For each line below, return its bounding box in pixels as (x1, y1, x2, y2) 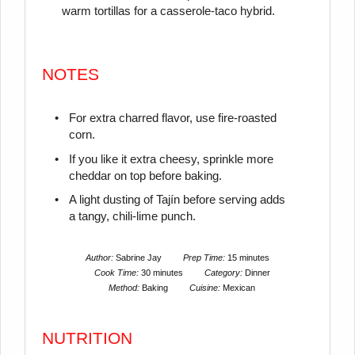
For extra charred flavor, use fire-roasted (68, 112, 277, 125)
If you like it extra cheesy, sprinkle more (68, 152, 273, 166)
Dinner (244, 267, 270, 277)
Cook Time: (94, 267, 139, 277)
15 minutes (227, 252, 270, 262)
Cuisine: (189, 282, 221, 292)
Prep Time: (183, 252, 226, 262)
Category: (204, 267, 242, 277)
